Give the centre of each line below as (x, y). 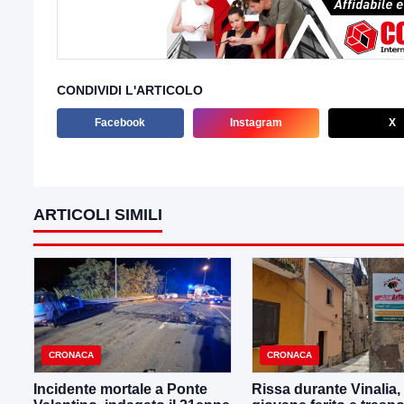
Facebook (120, 123)
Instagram (256, 123)
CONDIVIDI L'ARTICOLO (130, 90)
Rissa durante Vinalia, (326, 390)
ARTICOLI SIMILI (98, 215)
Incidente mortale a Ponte (120, 390)
